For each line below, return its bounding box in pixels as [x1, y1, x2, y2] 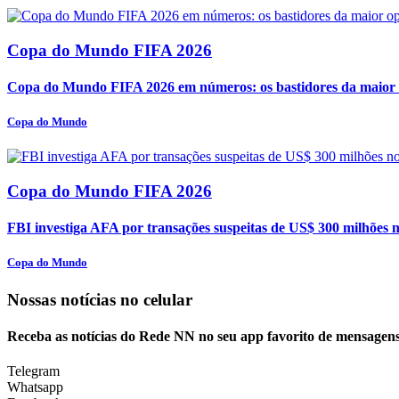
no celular [120, 289, 192, 309]
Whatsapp [7, 379, 63, 395]
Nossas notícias [7, 289, 120, 309]
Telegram [7, 363, 60, 379]
